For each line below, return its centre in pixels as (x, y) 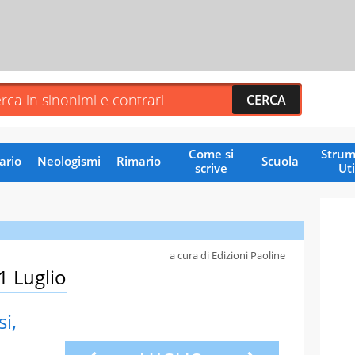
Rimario (138, 160)
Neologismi (69, 160)
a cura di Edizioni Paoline (227, 255)
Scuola (280, 160)
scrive (211, 168)
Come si (211, 153)
